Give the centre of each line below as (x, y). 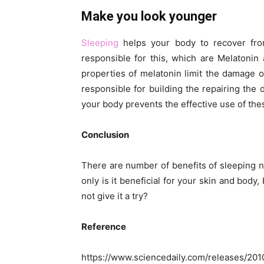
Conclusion (105, 135)
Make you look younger (149, 16)
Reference (104, 227)
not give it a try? (115, 196)
